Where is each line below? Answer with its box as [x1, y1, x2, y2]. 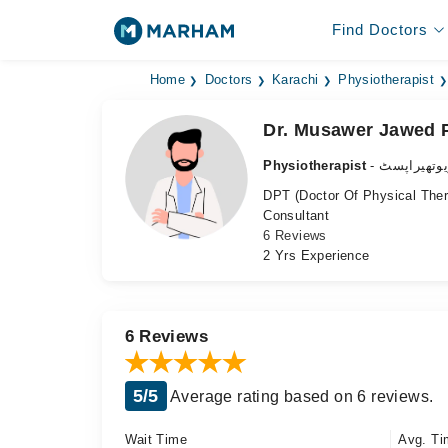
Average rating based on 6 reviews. [166, 388, 434, 405]
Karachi [271, 73, 319, 87]
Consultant [263, 208, 330, 223]
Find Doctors [331, 21, 428, 38]
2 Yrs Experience [263, 248, 370, 263]
